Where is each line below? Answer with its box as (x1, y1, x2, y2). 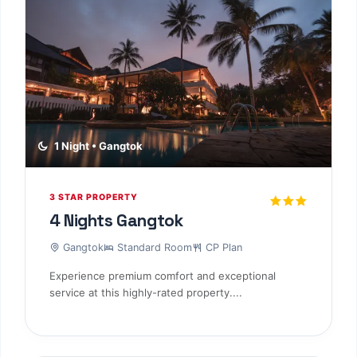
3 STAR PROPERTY (49, 191, 138, 202)
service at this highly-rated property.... (49, 286, 242, 300)
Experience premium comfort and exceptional (49, 269, 276, 283)
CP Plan (202, 241, 242, 254)
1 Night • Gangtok (51, 139, 143, 152)
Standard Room (114, 241, 192, 254)
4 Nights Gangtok (49, 209, 183, 231)
